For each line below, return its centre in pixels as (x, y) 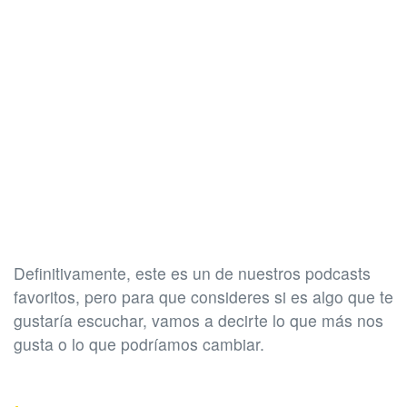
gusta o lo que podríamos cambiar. (139, 344)
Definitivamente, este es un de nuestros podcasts (192, 273)
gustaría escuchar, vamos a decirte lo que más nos (199, 321)
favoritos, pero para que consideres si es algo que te (203, 297)
